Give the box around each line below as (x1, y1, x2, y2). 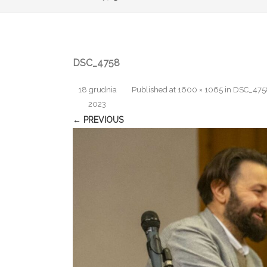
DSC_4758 (73, 57, 120, 69)
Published (132, 85, 169, 95)
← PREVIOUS (73, 115, 123, 125)
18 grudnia (77, 85, 117, 95)
